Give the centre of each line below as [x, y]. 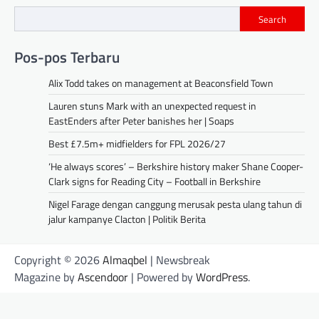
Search [272, 19]
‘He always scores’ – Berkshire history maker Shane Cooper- [176, 167]
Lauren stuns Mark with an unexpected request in [152, 106]
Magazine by [46, 277]
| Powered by [162, 277]
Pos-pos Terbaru [67, 57]
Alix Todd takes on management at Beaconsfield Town [161, 83]
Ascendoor [103, 277]
